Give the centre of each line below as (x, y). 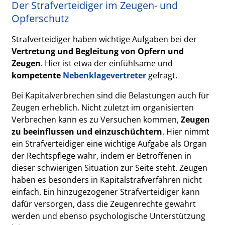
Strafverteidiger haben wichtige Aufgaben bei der (104, 39)
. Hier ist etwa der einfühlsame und (107, 63)
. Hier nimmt (186, 132)
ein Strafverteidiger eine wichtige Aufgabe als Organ (109, 144)
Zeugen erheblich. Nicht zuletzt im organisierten (103, 107)
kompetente (37, 75)
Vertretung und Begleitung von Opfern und (98, 51)
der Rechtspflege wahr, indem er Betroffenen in (102, 156)
